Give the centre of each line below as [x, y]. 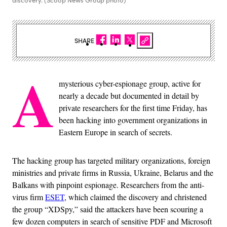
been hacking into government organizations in [133, 120]
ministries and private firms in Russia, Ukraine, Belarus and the [113, 173]
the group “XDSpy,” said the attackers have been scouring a [108, 209]
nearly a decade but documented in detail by [129, 96]
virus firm [29, 197]
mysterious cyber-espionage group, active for [130, 84]
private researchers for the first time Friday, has [133, 108]
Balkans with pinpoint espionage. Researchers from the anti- [108, 185]
